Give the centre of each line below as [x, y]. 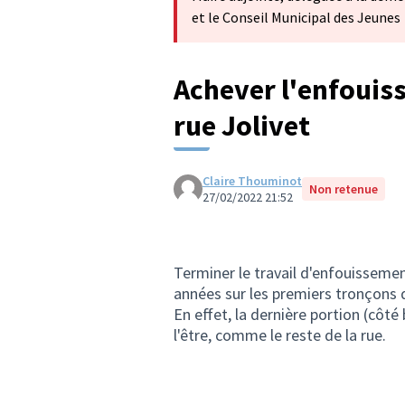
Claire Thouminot [252, 181]
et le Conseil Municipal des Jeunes [296, 17]
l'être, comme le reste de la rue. [280, 335]
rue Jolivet [242, 126]
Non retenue [344, 189]
